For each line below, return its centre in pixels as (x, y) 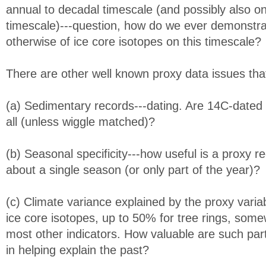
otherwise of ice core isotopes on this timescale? (134, 42)
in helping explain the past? (77, 250)
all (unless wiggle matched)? (80, 122)
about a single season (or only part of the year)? (133, 170)
